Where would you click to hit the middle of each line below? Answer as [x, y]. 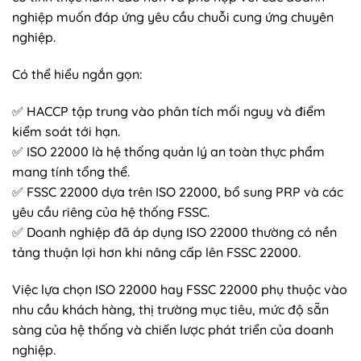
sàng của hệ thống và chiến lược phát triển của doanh [173, 329]
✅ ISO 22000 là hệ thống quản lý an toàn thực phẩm [168, 151]
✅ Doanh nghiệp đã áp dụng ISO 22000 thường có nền [174, 232]
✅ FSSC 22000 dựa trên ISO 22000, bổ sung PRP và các [178, 191]
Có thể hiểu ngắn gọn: [77, 74]
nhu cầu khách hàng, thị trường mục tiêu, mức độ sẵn [170, 309]
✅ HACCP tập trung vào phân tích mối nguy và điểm [169, 111]
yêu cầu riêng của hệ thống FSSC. [111, 212]
